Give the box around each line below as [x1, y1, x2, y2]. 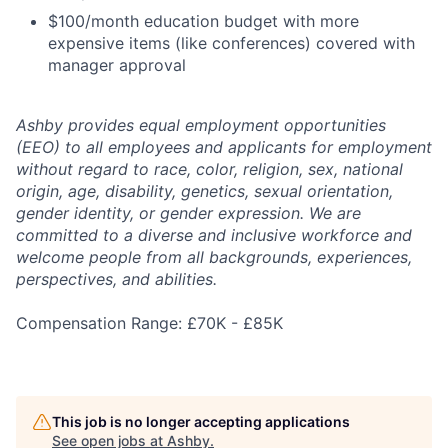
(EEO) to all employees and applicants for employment [16, 137, 432, 158]
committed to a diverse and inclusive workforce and [16, 225, 412, 246]
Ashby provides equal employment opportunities [16, 115, 386, 136]
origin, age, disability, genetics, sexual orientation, [16, 181, 393, 202]
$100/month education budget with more [48, 11, 359, 32]
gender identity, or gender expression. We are [16, 203, 361, 224]
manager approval [48, 55, 186, 76]
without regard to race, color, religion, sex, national [16, 159, 403, 180]
